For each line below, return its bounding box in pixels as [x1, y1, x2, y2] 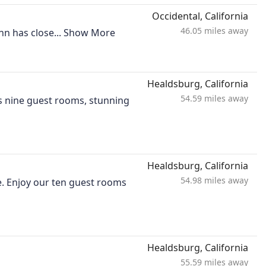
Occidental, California [152, 9, 248, 23]
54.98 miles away [180, 175, 248, 186]
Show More [64, 26, 115, 40]
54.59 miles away [180, 93, 248, 104]
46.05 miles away [180, 25, 248, 37]
